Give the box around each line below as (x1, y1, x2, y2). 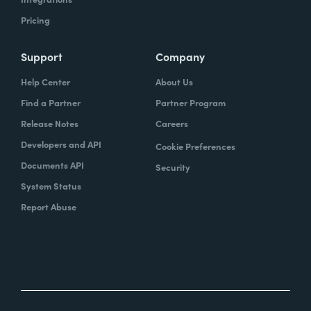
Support (21, 48, 62, 64)
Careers (155, 116, 188, 130)
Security (155, 160, 190, 174)
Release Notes (21, 116, 78, 130)
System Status (21, 178, 81, 192)
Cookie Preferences (155, 139, 235, 153)
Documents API (21, 158, 84, 171)
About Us (155, 74, 193, 88)
